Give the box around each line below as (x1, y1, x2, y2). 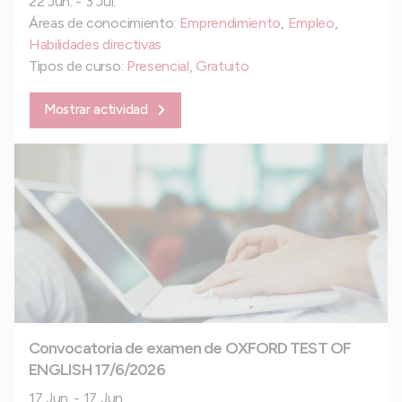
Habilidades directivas (29, 35, 162, 53)
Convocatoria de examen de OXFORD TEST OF (29, 337, 351, 358)
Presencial (126, 57, 189, 74)
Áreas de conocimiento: (29, 13, 179, 31)
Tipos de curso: (29, 57, 127, 74)
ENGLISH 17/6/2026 (29, 359, 165, 380)
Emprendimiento (179, 13, 282, 31)
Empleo (287, 13, 335, 31)
